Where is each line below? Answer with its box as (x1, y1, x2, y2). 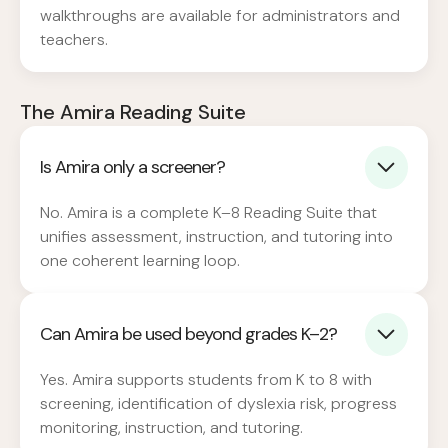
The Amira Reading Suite (20, 98, 246, 125)
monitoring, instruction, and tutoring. (40, 416, 303, 438)
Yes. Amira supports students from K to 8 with (40, 368, 372, 390)
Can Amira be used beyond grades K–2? (40, 322, 337, 347)
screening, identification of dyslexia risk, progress (40, 392, 397, 414)
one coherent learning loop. (40, 249, 240, 271)
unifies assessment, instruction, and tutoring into (40, 225, 393, 247)
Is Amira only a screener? (40, 155, 225, 180)
